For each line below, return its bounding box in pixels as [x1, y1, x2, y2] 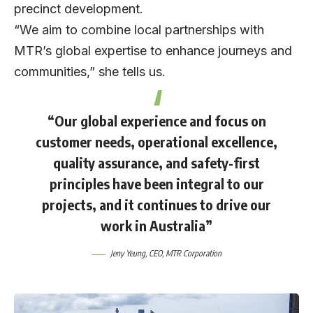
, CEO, [145, 248, 166, 259]
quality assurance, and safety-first [53, 154, 260, 172]
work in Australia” [101, 217, 212, 235]
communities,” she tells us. [14, 64, 166, 80]
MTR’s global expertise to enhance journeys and [14, 43, 292, 59]
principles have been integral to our [49, 175, 264, 193]
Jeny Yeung [110, 248, 145, 259]
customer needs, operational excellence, [36, 133, 277, 151]
